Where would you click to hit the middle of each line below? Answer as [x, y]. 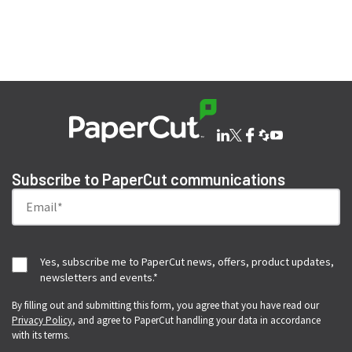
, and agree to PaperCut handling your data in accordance [196, 320]
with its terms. [40, 335]
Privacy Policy [42, 320]
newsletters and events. [96, 277]
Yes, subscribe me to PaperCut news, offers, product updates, [187, 262]
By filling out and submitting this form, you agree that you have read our [165, 305]
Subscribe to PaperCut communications [148, 179]
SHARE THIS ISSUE [176, 53]
